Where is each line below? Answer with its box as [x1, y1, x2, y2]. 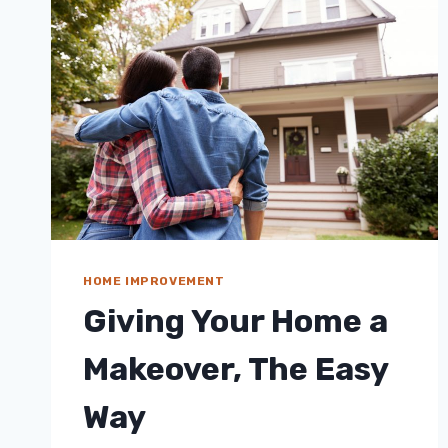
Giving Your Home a [83, 301, 388, 340]
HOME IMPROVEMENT [83, 273, 225, 288]
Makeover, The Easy [83, 349, 388, 388]
